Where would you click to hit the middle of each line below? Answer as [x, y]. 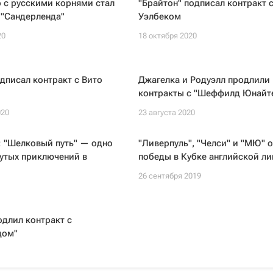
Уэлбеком [159, 16]
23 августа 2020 [166, 112]
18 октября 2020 [167, 36]
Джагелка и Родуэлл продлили [204, 80]
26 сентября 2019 [169, 176]
